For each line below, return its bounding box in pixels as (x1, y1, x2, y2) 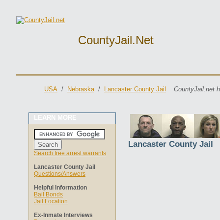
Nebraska (67, 85, 94, 93)
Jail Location (34, 198, 68, 205)
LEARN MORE (34, 114, 77, 121)
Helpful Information (34, 184, 87, 191)
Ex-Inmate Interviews (34, 212, 93, 219)
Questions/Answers (34, 170, 85, 177)
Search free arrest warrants (34, 150, 106, 157)
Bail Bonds (34, 191, 63, 198)
